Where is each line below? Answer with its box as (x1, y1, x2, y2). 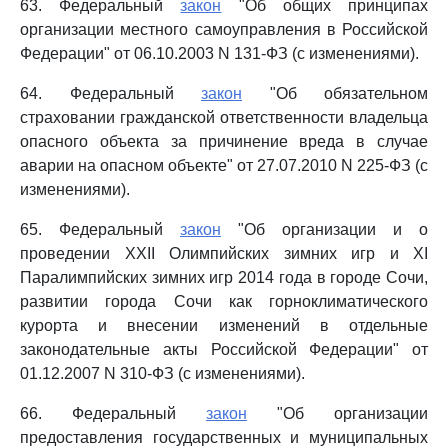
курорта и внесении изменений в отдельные (20, 317, 428, 334)
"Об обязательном (242, 85, 428, 102)
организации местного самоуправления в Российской (20, 21, 428, 38)
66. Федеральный (20, 405, 206, 422)
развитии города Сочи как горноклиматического (20, 293, 428, 310)
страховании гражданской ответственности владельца (20, 109, 428, 126)
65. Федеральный (20, 221, 180, 238)
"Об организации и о (221, 221, 428, 238)
